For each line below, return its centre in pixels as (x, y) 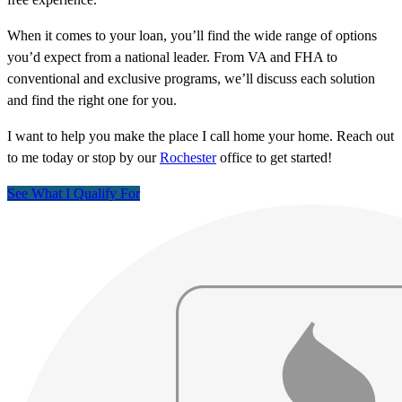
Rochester (188, 158)
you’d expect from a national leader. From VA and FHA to (172, 57)
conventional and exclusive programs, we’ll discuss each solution (191, 79)
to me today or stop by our (83, 158)
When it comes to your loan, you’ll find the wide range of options (192, 36)
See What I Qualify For (74, 194)
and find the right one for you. (92, 100)
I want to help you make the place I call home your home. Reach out (201, 136)
